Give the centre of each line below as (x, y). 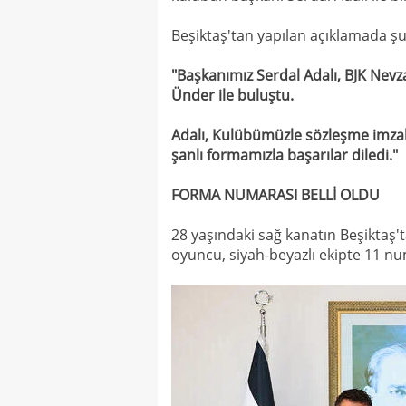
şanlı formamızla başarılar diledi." (285, 155)
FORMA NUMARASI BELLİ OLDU (275, 195)
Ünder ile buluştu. (232, 95)
